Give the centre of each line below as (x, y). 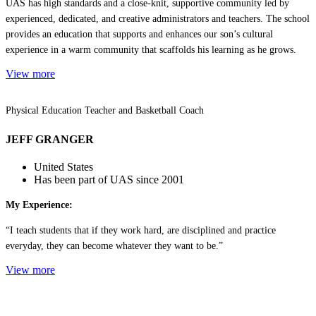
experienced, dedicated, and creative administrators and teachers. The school (158, 18)
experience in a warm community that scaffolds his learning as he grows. (151, 49)
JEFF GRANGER (50, 140)
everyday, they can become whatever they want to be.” (114, 246)
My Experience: (39, 205)
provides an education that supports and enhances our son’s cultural (139, 34)
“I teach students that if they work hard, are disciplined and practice (141, 231)
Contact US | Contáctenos (80, 297)
